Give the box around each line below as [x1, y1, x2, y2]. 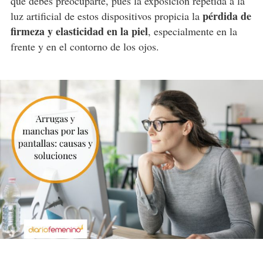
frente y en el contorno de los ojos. [10, 39, 159, 54]
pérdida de [202, 8, 251, 24]
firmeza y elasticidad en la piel [10, 23, 148, 39]
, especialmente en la [147, 24, 237, 39]
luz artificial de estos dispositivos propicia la [10, 9, 203, 23]
